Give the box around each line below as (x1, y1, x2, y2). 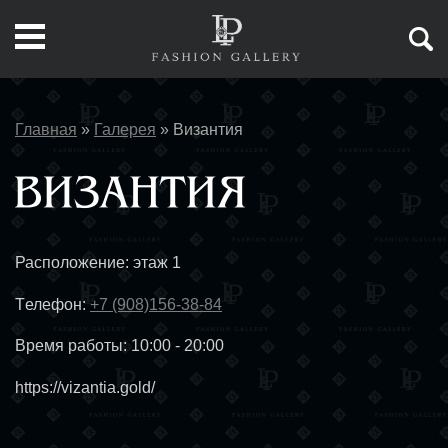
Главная (15, 120, 77, 138)
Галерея (94, 120, 156, 138)
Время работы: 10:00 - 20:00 (15, 337, 224, 355)
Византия (173, 120, 243, 138)
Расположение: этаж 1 (15, 254, 181, 272)
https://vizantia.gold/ (15, 378, 155, 396)
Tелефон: (15, 295, 90, 313)
